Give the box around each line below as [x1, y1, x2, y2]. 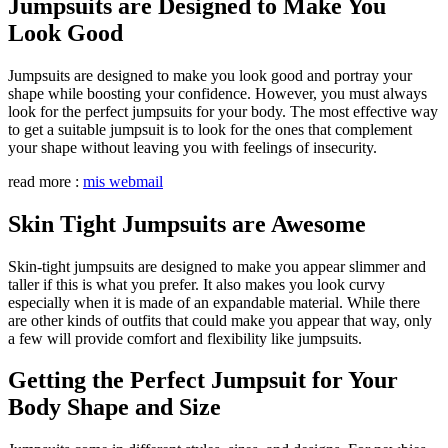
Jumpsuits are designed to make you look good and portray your [8, 66, 412, 84]
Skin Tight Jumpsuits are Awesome [8, 210, 366, 237]
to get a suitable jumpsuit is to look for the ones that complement [8, 120, 412, 138]
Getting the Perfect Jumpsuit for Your [8, 367, 398, 394]
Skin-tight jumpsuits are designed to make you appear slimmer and [8, 257, 426, 275]
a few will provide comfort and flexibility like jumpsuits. [8, 329, 366, 347]
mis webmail [83, 172, 163, 190]
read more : [8, 172, 83, 190]
